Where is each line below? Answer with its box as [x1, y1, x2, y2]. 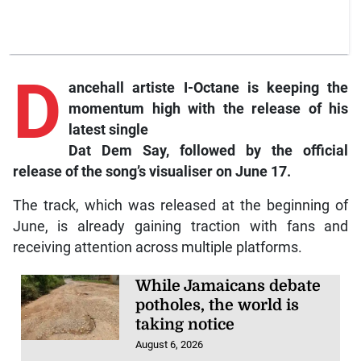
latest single [68, 121, 148, 138]
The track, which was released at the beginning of [12, 197, 349, 214]
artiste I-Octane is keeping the [132, 79, 349, 96]
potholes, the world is [135, 296, 300, 314]
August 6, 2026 [135, 338, 204, 351]
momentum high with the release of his [68, 100, 349, 117]
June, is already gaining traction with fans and [12, 218, 349, 234]
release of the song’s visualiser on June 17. [12, 163, 291, 180]
